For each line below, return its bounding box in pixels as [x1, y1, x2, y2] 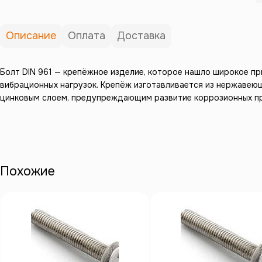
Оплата [68, 29, 105, 42]
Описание [6, 29, 56, 42]
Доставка [117, 29, 166, 42]
